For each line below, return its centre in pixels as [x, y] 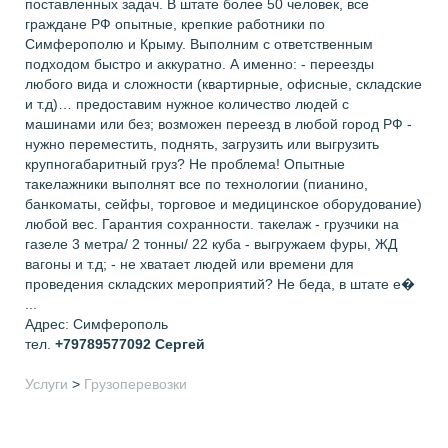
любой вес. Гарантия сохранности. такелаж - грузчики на [212, 224]
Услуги [46, 384]
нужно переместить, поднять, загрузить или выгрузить [202, 144]
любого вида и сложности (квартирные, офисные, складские [223, 84]
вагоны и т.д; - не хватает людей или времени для [189, 264]
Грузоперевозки [135, 384]
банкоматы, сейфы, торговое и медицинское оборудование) [223, 204]
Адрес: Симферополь [96, 324]
